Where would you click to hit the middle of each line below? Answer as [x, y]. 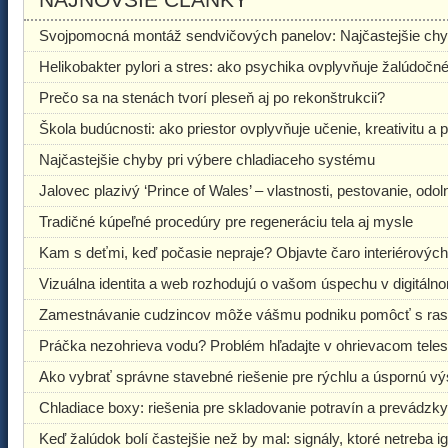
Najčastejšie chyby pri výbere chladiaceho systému [207, 159]
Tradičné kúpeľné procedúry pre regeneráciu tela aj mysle [228, 221]
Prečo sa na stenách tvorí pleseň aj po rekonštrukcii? [212, 97]
